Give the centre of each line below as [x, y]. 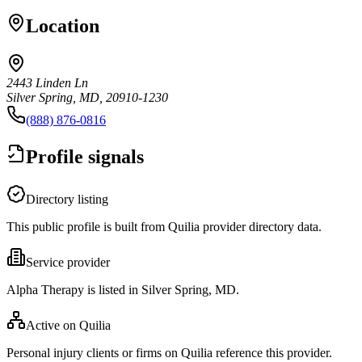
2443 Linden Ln [47, 82]
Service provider [68, 262]
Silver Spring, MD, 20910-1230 [87, 97]
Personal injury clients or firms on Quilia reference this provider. [169, 352]
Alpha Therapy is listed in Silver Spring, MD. [123, 289]
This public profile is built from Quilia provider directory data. [164, 226]
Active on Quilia [68, 325]
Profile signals [85, 156]
